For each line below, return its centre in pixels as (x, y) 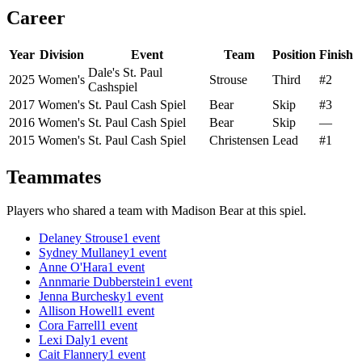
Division (61, 54)
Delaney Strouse (81, 238)
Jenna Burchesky (82, 297)
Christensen (239, 140)
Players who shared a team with (89, 211)
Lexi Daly (65, 340)
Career (36, 17)
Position (294, 54)
